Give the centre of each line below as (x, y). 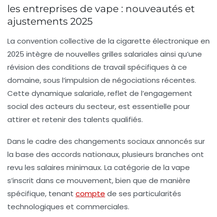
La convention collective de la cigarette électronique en (108, 41)
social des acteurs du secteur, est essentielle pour (99, 107)
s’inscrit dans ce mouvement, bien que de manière (99, 181)
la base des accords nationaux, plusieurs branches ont (106, 155)
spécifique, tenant (41, 194)
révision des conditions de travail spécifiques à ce (97, 67)
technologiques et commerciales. (68, 207)
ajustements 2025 (50, 22)
